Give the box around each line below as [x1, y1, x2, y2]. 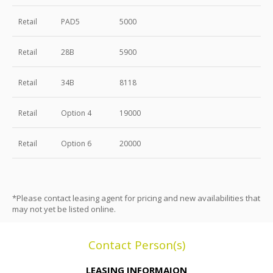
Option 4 [61, 107, 91, 118]
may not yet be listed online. [12, 203, 116, 214]
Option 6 [61, 138, 91, 149]
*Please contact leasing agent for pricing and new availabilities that [12, 192, 260, 204]
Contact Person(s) [88, 236, 185, 252]
